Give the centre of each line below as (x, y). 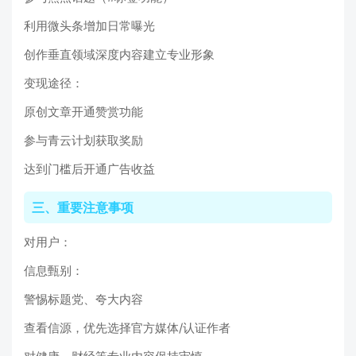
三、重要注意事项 (83, 208)
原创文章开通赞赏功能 (83, 112)
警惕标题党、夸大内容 (83, 300)
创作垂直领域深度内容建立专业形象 (119, 55)
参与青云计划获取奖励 (83, 141)
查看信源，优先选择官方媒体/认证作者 (127, 328)
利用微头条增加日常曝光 (89, 26)
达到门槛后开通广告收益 (89, 169)
